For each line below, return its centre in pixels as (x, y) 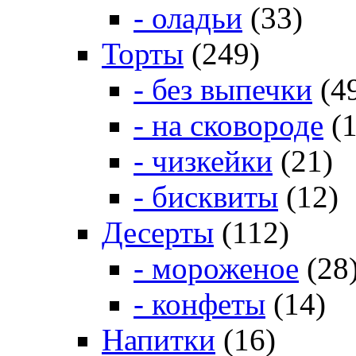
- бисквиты (206, 197)
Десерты (158, 233)
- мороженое (216, 269)
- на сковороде (228, 126)
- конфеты (199, 304)
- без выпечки (223, 90)
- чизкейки (203, 161)
